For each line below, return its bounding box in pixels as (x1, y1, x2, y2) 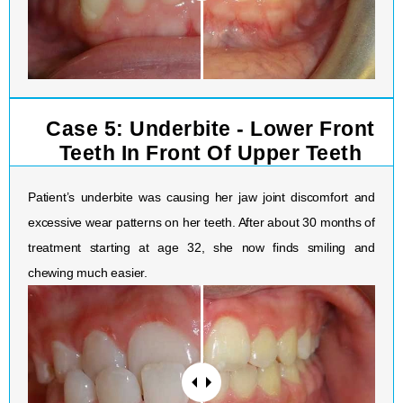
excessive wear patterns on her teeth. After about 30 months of (28, 214, 375, 229)
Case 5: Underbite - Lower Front (46, 116, 375, 140)
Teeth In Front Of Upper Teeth (58, 140, 363, 165)
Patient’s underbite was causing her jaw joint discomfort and (28, 189, 375, 204)
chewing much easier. (28, 264, 148, 280)
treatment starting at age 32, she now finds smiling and (28, 239, 375, 255)
